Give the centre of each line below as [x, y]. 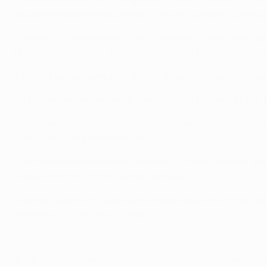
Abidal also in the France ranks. [81, 214]
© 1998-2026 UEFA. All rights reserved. [77, 260]
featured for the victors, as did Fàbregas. [101, 176]
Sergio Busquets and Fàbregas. [81, 138]
